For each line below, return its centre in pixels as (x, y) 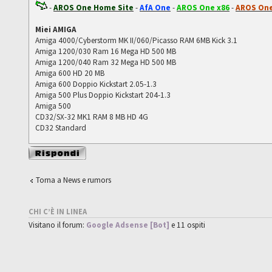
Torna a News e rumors (74, 180)
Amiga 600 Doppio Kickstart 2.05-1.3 (96, 84)
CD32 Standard (61, 127)
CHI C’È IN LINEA (58, 212)
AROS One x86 (203, 7)
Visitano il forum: (58, 225)
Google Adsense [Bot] (128, 225)
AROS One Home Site (94, 7)
